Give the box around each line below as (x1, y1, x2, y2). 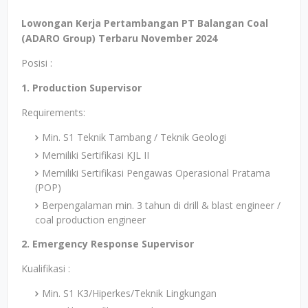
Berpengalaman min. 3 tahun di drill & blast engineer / (42, 199, 280, 212)
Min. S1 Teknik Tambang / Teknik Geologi (42, 131, 226, 144)
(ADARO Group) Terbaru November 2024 (21, 32, 217, 45)
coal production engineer (35, 213, 146, 226)
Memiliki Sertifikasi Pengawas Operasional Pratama (42, 166, 270, 179)
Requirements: (21, 106, 85, 119)
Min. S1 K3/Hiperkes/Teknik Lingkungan (42, 287, 217, 300)
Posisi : (21, 56, 52, 69)
